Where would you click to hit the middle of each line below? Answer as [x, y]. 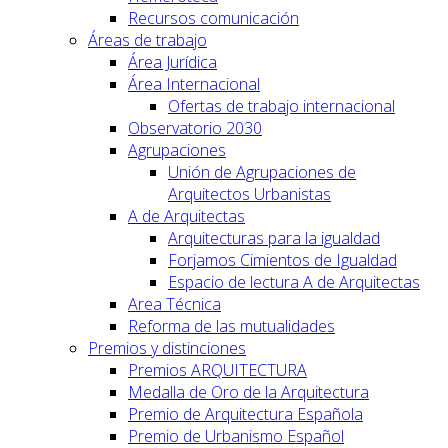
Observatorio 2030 [195, 127]
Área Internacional [194, 83]
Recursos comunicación [213, 17]
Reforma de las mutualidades [231, 325]
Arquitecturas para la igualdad [274, 237]
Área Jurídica [172, 61]
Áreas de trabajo [147, 39]
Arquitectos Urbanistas [249, 193]
